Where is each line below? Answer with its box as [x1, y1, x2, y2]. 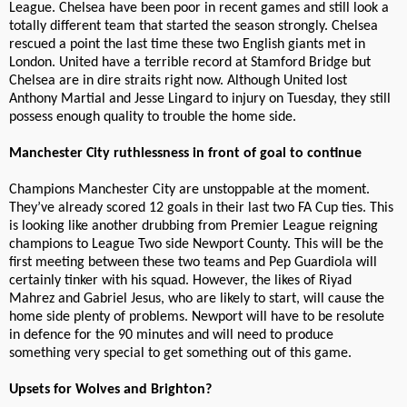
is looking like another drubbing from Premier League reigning [9, 219, 378, 234]
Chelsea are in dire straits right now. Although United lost [9, 74, 347, 89]
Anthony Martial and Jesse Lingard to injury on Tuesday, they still [9, 92, 391, 107]
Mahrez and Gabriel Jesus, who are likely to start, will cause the [9, 292, 384, 307]
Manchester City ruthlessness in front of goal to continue [9, 146, 362, 162]
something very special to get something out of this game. [9, 346, 352, 362]
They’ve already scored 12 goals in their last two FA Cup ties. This [9, 201, 393, 216]
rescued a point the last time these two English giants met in [9, 37, 365, 53]
